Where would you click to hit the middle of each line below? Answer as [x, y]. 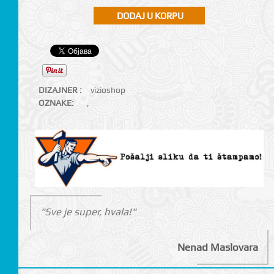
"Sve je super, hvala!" [88, 211]
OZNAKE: [56, 103]
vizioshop [108, 90]
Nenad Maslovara [218, 247]
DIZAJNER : [60, 90]
